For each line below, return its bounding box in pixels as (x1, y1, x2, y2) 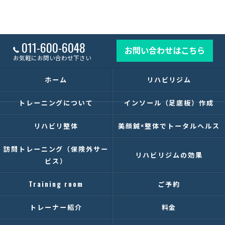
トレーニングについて (18, 97, 94, 107)
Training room (29, 179, 83, 189)
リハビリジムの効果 (135, 150, 203, 160)
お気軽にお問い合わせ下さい (13, 53, 92, 62)
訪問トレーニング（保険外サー (3, 144, 109, 154)
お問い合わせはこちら (125, 44, 205, 56)
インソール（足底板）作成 (124, 97, 214, 107)
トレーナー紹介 (30, 202, 82, 212)
